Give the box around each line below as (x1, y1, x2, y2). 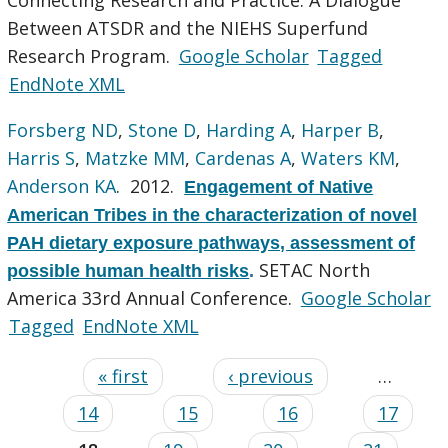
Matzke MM (85, 145, 186, 170)
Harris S (7, 145, 76, 170)
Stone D (128, 117, 197, 142)
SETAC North (259, 257, 371, 282)
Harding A (206, 117, 292, 142)
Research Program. (7, 43, 176, 68)
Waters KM (301, 145, 396, 170)
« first (98, 363, 148, 388)
